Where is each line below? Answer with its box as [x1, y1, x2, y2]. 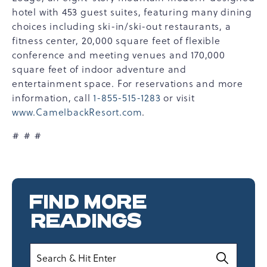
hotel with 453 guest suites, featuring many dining [12, 5, 252, 18]
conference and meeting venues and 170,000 [12, 48, 225, 61]
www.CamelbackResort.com [12, 105, 142, 119]
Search [29, 243, 63, 256]
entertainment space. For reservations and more [12, 77, 243, 90]
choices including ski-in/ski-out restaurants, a [12, 20, 231, 33]
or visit [160, 91, 195, 104]
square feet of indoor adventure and [12, 63, 187, 76]
